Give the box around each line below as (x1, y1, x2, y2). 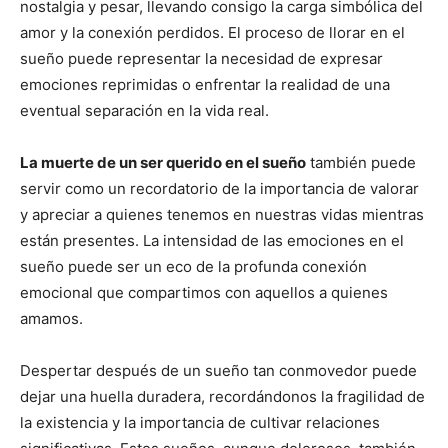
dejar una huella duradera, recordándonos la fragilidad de (20, 386, 425, 406)
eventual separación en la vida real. (20, 100, 269, 120)
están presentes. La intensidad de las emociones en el (20, 230, 404, 250)
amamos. (20, 308, 83, 328)
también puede (306, 152, 416, 172)
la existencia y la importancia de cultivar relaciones (20, 412, 380, 432)
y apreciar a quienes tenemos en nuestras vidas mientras (20, 204, 424, 224)
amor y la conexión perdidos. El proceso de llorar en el (20, 22, 405, 42)
